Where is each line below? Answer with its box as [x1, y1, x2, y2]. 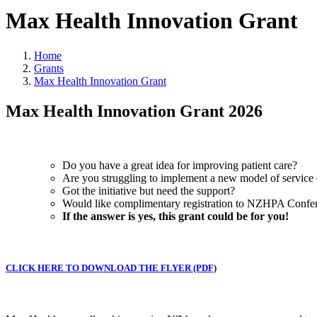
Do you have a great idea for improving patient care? [62, 158, 297, 171]
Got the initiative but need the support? [62, 184, 235, 197]
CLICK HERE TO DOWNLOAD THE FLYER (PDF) [6, 262, 217, 273]
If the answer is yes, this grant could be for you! [62, 209, 289, 222]
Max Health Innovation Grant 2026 [6, 101, 263, 120]
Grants [34, 62, 64, 74]
